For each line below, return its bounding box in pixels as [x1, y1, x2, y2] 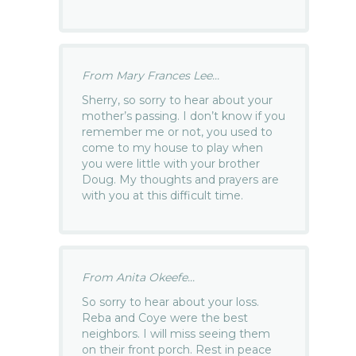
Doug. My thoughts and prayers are [82, 172, 280, 187]
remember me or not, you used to [82, 124, 273, 139]
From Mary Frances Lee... [82, 68, 220, 83]
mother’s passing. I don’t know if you [82, 108, 286, 123]
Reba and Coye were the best [82, 310, 249, 325]
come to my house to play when [82, 140, 264, 155]
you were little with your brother [82, 156, 261, 171]
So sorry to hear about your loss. [82, 294, 260, 309]
